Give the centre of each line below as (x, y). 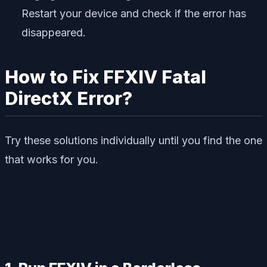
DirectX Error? (69, 99)
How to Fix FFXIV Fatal (105, 77)
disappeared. (54, 33)
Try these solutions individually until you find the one (133, 141)
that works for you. (52, 160)
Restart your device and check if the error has (134, 14)
